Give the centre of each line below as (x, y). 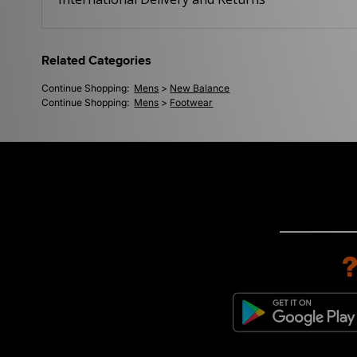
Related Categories (97, 61)
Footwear (192, 103)
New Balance (200, 88)
